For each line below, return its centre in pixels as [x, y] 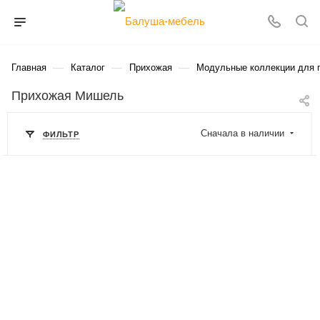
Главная [29, 67]
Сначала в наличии [244, 134]
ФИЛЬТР [61, 135]
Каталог [88, 67]
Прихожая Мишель [67, 96]
